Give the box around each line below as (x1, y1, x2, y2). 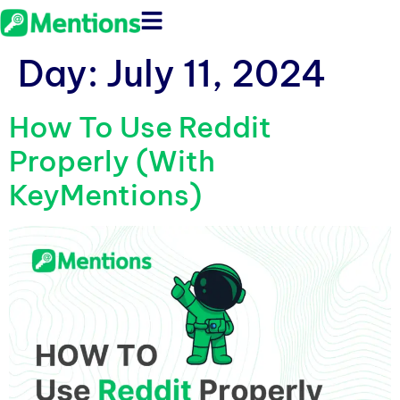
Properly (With (9, 143, 215, 179)
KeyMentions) (9, 177, 202, 213)
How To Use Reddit (9, 109, 271, 146)
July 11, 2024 (106, 51, 327, 97)
